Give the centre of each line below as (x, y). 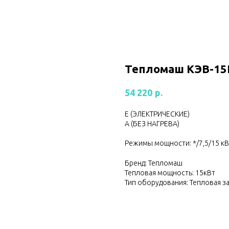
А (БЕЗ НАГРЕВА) (152, 123)
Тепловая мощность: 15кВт (170, 173)
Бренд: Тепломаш (154, 163)
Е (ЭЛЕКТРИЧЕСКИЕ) (157, 114)
